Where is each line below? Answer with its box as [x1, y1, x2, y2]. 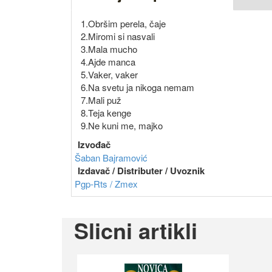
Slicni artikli [74, 214, 197, 246]
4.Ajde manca [81, 55, 135, 69]
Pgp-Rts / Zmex [75, 177, 138, 191]
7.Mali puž [81, 93, 121, 107]
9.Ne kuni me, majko [81, 119, 163, 132]
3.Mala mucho [81, 42, 137, 56]
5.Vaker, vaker [81, 68, 138, 81]
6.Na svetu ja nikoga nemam [81, 81, 194, 94]
